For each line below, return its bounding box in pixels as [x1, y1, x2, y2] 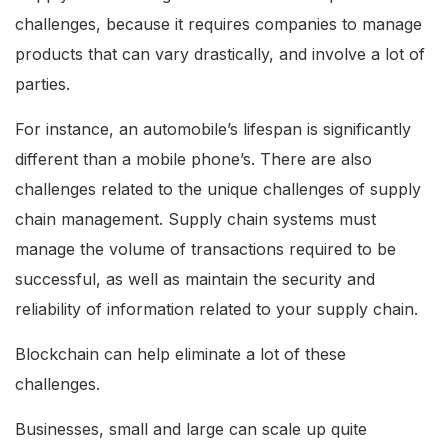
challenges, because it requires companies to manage [15, 14, 422, 35]
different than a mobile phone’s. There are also [15, 149, 372, 170]
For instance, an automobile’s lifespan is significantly [15, 119, 411, 140]
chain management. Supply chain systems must [15, 209, 376, 230]
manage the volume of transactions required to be [15, 239, 396, 260]
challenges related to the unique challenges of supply [15, 179, 421, 200]
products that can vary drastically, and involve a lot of [15, 44, 425, 65]
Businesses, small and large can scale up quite [15, 419, 367, 440]
